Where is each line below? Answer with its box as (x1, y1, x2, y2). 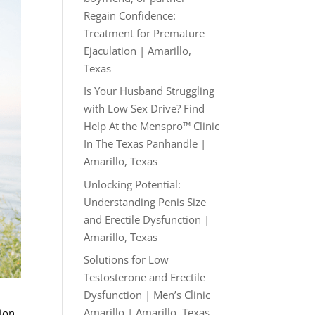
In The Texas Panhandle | (84, 136, 207, 150)
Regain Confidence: (84, 8, 176, 22)
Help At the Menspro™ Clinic (84, 119, 220, 133)
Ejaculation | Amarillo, (84, 43, 192, 58)
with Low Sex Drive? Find (84, 101, 205, 115)
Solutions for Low (84, 252, 169, 266)
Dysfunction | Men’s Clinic (84, 288, 211, 302)
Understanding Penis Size (84, 194, 207, 209)
